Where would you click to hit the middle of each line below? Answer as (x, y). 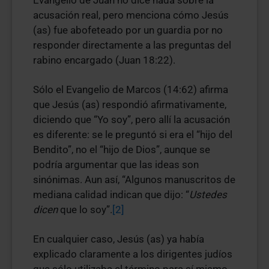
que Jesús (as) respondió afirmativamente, (130, 104)
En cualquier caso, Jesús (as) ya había (119, 239)
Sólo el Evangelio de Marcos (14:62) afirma (131, 89)
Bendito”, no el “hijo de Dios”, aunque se (122, 150)
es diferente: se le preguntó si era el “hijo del (133, 134)
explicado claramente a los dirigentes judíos (133, 254)
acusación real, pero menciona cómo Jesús (131, 15)
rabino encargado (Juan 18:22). (104, 60)
